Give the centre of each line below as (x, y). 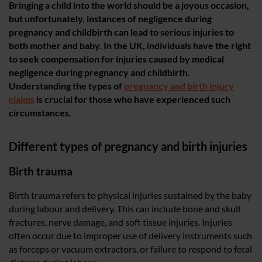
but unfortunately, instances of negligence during (110, 18)
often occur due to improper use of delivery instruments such (130, 235)
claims (22, 99)
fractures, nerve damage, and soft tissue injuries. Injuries (120, 222)
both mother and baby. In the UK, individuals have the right (130, 45)
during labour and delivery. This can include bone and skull (125, 208)
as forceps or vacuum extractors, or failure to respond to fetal (130, 249)
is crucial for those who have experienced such (132, 99)
